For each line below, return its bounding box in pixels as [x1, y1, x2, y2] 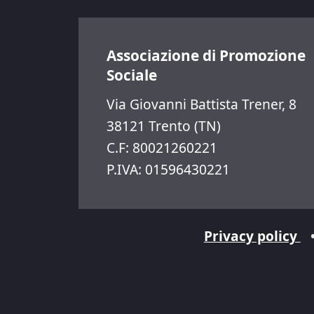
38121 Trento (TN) [107, 116, 221, 135]
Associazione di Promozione [107, 46, 306, 65]
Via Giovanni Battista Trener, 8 [107, 95, 296, 114]
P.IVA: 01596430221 [107, 160, 230, 179]
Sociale [107, 65, 157, 85]
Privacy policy [203, 226, 301, 245]
